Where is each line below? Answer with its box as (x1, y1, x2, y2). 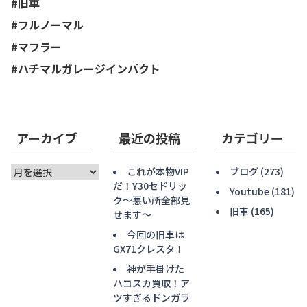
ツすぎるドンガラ (113, 290, 191, 304)
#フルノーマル (11, 16, 84, 33)
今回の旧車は (127, 227, 185, 241)
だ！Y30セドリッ (113, 178, 188, 193)
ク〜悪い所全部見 (113, 193, 191, 207)
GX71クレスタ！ (113, 241, 185, 256)
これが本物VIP (127, 164, 190, 178)
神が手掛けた (127, 261, 185, 275)
